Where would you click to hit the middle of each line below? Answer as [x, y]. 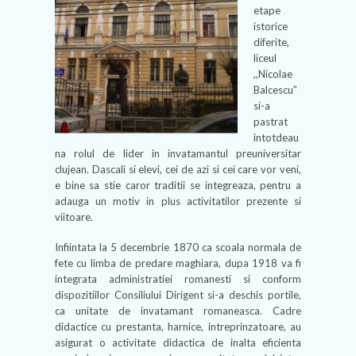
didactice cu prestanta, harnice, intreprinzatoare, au [178, 327]
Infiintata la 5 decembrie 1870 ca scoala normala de [178, 247]
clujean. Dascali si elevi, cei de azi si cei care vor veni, [178, 169]
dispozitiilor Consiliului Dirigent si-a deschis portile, [178, 295]
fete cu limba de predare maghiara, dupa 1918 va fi [178, 263]
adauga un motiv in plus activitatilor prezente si [178, 201]
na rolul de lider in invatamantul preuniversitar [178, 153]
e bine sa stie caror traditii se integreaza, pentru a [178, 185]
